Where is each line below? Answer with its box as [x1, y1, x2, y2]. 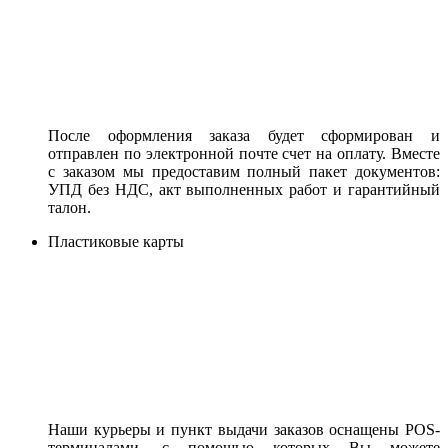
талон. [48, 198, 91, 216]
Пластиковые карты [48, 232, 184, 250]
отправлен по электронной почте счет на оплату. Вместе [48, 144, 440, 162]
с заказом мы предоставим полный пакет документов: [48, 162, 440, 180]
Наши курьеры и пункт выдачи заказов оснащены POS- [48, 420, 440, 438]
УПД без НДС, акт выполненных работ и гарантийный [48, 180, 440, 198]
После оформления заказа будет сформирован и [48, 126, 440, 144]
